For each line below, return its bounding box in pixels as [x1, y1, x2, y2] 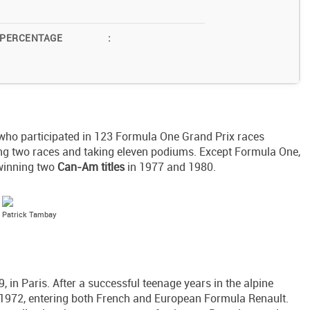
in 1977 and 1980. [125, 159, 216, 175]
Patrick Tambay [1, 209, 57, 220]
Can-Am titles [57, 159, 125, 175]
